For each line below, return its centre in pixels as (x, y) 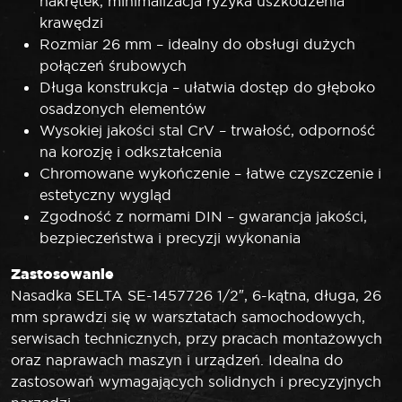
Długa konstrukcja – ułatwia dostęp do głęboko (207, 87)
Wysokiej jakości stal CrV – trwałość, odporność (207, 130)
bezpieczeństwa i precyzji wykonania (170, 237)
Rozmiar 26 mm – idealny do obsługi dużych (197, 44)
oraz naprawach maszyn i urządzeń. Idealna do (177, 359)
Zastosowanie (62, 273)
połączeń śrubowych (113, 65)
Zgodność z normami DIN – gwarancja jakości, (203, 216)
